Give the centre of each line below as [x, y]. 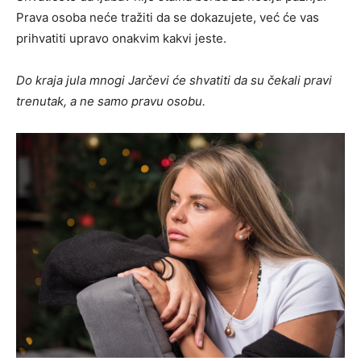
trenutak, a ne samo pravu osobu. [111, 102]
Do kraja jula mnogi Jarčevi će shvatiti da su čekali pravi [174, 81]
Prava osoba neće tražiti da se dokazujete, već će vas [168, 18]
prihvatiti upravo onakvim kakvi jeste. [121, 39]
